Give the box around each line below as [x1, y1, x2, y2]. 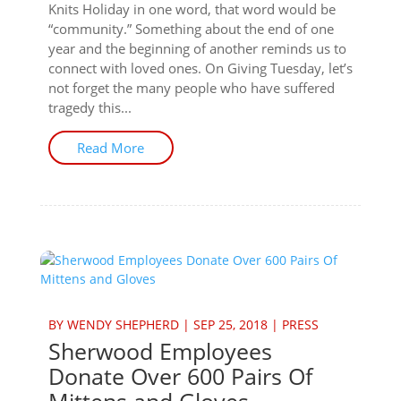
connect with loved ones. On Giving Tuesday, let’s [47, 59, 353, 77]
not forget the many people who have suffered [47, 79, 335, 97]
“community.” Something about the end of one [47, 20, 334, 38]
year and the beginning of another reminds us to [47, 39, 346, 57]
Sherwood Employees [47, 336, 272, 366]
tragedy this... [47, 98, 132, 116]
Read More [77, 139, 145, 157]
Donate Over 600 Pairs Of [47, 361, 312, 391]
